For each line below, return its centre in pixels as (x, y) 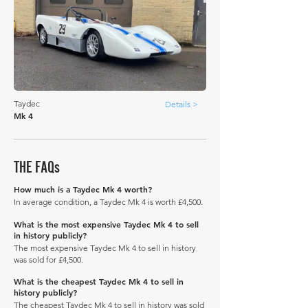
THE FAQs (37, 167)
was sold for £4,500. (48, 260)
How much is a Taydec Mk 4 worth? (83, 189)
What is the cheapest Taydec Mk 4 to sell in (99, 281)
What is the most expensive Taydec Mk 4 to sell (106, 224)
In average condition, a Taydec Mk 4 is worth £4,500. (108, 202)
